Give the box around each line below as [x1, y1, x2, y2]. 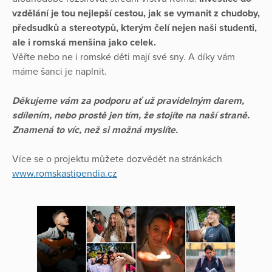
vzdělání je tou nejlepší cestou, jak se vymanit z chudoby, [12, 7, 260, 20]
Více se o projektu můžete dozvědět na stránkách [12, 153, 222, 166]
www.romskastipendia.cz [12, 168, 117, 180]
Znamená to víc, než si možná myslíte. [12, 124, 178, 137]
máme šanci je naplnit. [12, 66, 109, 78]
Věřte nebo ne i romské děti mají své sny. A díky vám [12, 51, 235, 64]
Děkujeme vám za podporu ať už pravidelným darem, [12, 95, 244, 107]
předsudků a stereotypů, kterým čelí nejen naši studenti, [12, 22, 257, 35]
